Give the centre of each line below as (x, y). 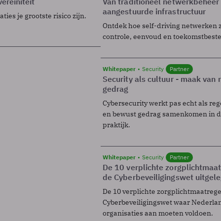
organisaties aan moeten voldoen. (158, 213)
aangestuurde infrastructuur (154, 11)
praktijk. (116, 125)
